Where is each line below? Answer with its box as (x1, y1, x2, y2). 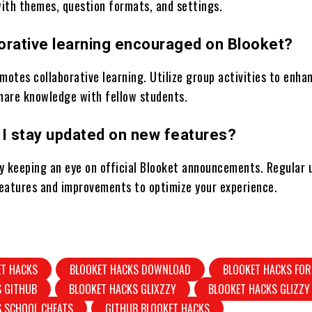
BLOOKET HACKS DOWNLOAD (70, 261, 192, 278)
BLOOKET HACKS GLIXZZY (69, 281, 177, 297)
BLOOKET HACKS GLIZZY (208, 281, 311, 297)
